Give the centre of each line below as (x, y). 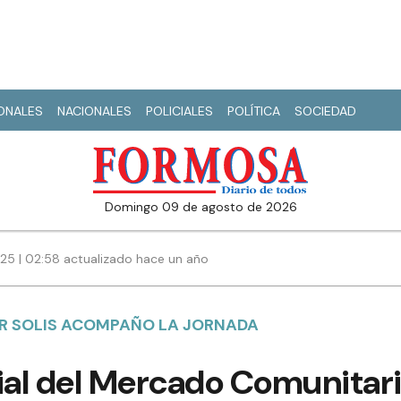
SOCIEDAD (325, 111)
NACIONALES (94, 111)
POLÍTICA (254, 111)
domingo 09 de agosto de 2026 (205, 207)
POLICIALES (179, 111)
